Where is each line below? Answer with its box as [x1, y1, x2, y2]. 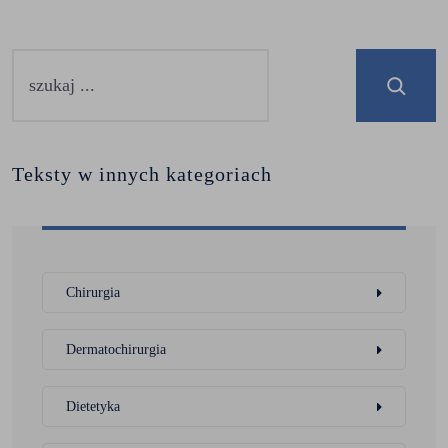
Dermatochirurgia [66, 342, 166, 357]
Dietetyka [66, 399, 120, 414]
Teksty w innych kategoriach [12, 163, 272, 185]
